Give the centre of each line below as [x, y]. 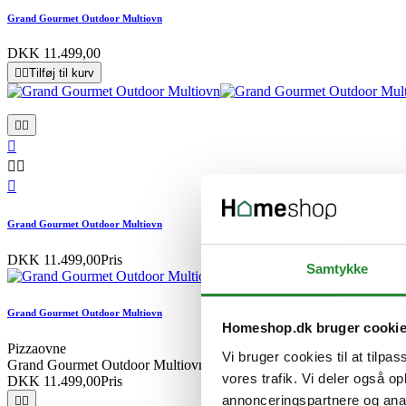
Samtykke [337, 268]
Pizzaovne [37, 349]
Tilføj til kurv [62, 73]
